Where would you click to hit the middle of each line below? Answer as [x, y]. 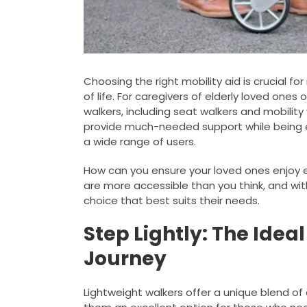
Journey [125, 258]
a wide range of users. [139, 141]
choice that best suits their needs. [171, 200]
